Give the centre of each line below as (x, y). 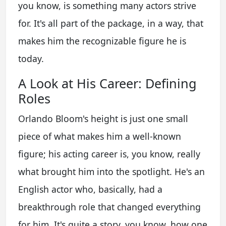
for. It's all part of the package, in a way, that (111, 23)
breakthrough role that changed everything (109, 207)
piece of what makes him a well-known (100, 136)
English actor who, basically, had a (90, 189)
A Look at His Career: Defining (107, 83)
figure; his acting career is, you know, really (109, 154)
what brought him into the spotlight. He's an (111, 171)
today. (31, 58)
